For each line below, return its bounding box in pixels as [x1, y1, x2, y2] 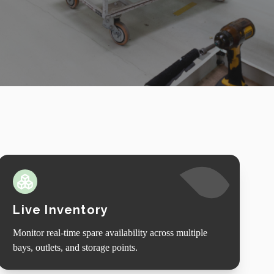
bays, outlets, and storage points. [13, 242, 138, 253]
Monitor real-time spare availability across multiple [13, 227, 208, 238]
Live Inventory [13, 202, 109, 217]
